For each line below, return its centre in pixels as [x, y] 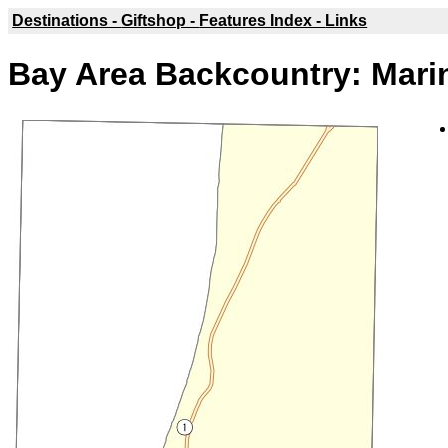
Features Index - [262, 21]
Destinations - [67, 21]
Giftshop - [160, 21]
